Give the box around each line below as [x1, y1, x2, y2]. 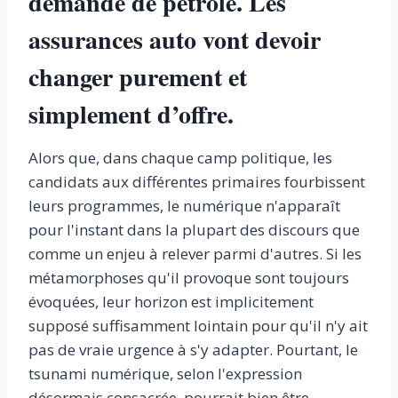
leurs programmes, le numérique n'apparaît [28, 195, 340, 217]
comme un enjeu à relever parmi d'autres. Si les [28, 243, 362, 265]
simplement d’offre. [28, 96, 234, 133]
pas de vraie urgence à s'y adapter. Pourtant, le [28, 339, 358, 361]
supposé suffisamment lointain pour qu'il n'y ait [28, 315, 368, 337]
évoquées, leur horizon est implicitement [28, 291, 314, 313]
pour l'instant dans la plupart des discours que [28, 219, 360, 241]
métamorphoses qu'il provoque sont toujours [28, 267, 349, 289]
